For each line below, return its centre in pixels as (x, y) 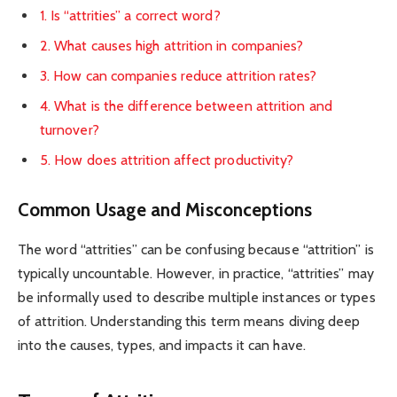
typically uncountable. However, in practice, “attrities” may (196, 273)
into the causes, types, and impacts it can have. (162, 345)
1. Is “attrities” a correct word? (130, 15)
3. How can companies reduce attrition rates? (179, 75)
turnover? (70, 129)
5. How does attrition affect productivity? (167, 160)
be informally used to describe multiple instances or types (197, 297)
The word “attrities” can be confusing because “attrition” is (196, 249)
